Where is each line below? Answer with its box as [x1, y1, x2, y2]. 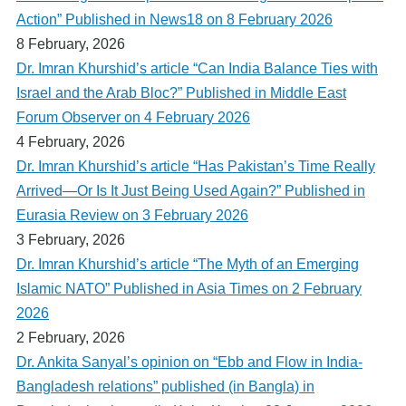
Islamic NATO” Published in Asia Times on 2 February [16, 280, 362, 296]
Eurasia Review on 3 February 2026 [16, 207, 248, 223]
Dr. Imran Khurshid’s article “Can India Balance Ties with [16, 60, 378, 76]
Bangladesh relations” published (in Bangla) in [16, 378, 314, 394]
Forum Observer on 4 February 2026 [16, 109, 250, 125]
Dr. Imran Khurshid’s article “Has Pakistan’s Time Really [16, 158, 375, 174]
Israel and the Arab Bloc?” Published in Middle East [16, 84, 346, 101]
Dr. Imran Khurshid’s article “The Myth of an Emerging [16, 256, 359, 272]
